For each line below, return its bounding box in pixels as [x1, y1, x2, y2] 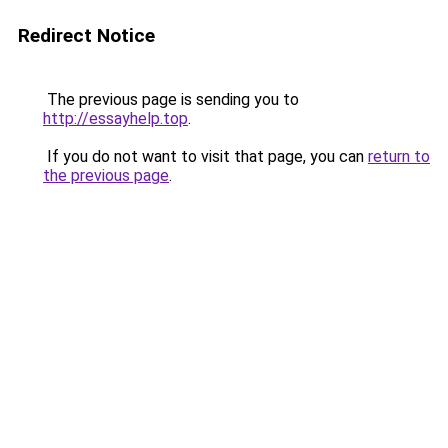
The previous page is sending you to [43, 90, 299, 109]
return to [368, 147, 430, 166]
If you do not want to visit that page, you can [43, 147, 368, 166]
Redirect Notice [18, 24, 155, 47]
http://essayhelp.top [43, 109, 188, 128]
